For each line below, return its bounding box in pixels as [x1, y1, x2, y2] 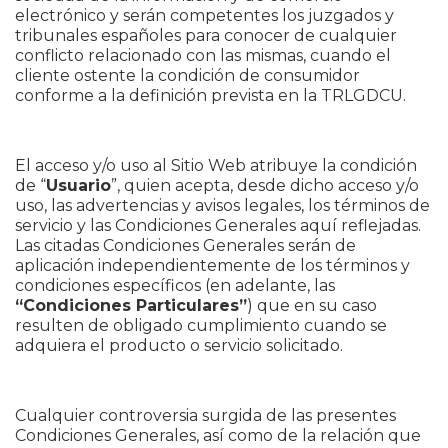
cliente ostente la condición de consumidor [15, 66, 360, 85]
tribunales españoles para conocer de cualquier [15, 26, 397, 45]
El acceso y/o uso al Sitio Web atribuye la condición [15, 156, 417, 175]
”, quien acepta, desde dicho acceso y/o [111, 176, 419, 195]
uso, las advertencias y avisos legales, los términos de [15, 196, 430, 215]
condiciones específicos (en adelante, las [15, 276, 335, 295]
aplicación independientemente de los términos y [15, 256, 410, 275]
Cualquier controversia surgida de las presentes [15, 406, 396, 425]
